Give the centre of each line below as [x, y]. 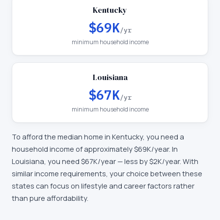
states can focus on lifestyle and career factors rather [103, 186]
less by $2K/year [152, 161]
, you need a [164, 137]
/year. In [165, 149]
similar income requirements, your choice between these [107, 174]
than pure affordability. [50, 198]
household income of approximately [73, 149]
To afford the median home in [62, 137]
